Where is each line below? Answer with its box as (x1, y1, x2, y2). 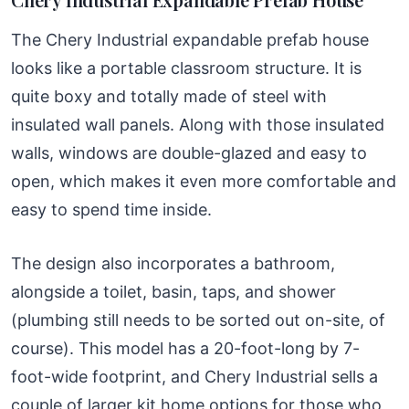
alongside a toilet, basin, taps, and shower (11, 281, 336, 301)
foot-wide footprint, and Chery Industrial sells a (11, 366, 378, 386)
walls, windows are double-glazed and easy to (11, 142, 367, 163)
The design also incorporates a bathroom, (11, 253, 335, 273)
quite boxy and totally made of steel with (11, 86, 327, 106)
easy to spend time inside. (11, 199, 212, 219)
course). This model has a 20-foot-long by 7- (11, 338, 360, 358)
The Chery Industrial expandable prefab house (11, 29, 369, 49)
